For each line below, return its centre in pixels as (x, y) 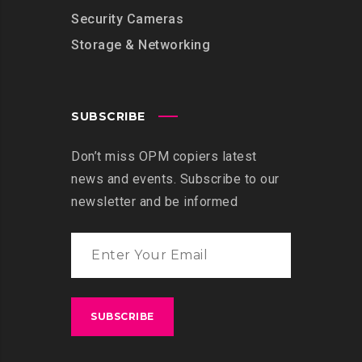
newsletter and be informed (154, 201)
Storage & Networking (141, 44)
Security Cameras (127, 19)
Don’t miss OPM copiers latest (164, 156)
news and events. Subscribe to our (175, 179)
